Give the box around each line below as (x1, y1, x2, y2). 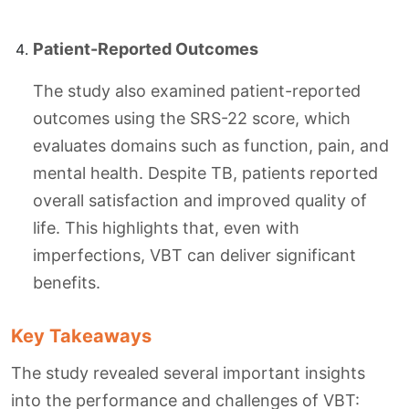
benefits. (33, 273, 100, 293)
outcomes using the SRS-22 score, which (33, 109, 351, 129)
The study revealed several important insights (11, 363, 365, 383)
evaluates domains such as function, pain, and (33, 136, 389, 156)
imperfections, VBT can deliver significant (33, 246, 356, 266)
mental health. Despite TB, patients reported (33, 163, 378, 184)
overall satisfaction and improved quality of (33, 191, 367, 211)
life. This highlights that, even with (33, 218, 299, 238)
